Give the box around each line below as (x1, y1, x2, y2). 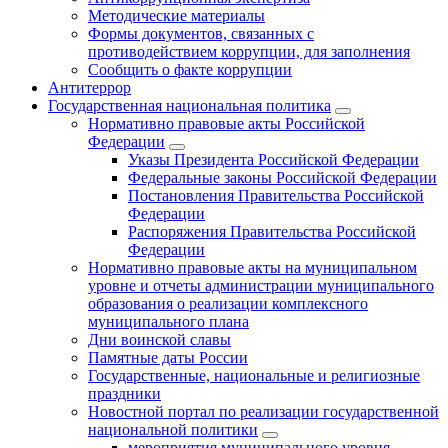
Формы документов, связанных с (88, 25, 314, 43)
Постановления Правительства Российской (128, 187, 424, 205)
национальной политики (88, 421, 258, 439)
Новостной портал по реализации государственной (88, 403, 439, 421)
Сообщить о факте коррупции (88, 61, 292, 79)
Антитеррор (48, 79, 131, 97)
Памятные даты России (88, 349, 248, 367)
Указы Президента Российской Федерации (128, 151, 419, 169)
